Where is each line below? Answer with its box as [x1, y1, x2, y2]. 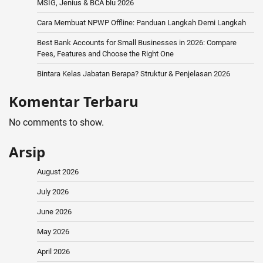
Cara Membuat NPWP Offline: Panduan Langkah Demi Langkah [37, 18, 246, 28]
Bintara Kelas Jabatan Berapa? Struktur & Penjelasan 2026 [37, 69, 230, 79]
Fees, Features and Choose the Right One [37, 49, 174, 59]
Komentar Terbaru [9, 92, 139, 112]
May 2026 [37, 227, 69, 237]
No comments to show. [9, 117, 104, 129]
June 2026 [37, 207, 72, 217]
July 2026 [37, 187, 69, 197]
